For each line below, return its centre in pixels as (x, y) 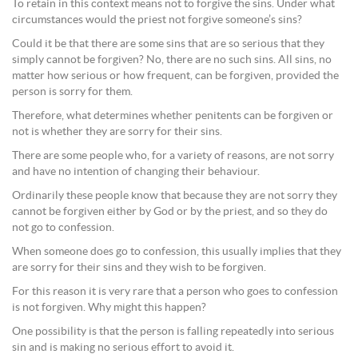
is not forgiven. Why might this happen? (109, 308)
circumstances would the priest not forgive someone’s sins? (157, 20)
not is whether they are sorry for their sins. (117, 132)
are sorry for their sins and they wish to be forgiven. (139, 268)
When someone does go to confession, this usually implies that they (177, 252)
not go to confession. (63, 228)
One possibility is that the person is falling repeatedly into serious (173, 332)
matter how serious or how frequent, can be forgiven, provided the (175, 76)
